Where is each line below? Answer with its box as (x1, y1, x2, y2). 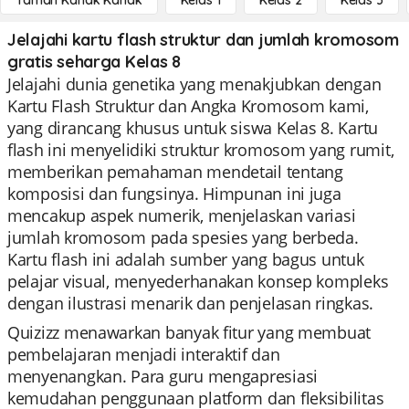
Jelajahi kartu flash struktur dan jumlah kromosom (7, 29, 399, 50)
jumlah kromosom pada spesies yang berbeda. (7, 226, 359, 248)
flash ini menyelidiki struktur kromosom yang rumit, (7, 139, 394, 161)
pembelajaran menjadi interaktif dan (7, 343, 280, 365)
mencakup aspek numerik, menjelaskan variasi (7, 204, 356, 226)
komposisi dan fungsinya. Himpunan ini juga (7, 183, 341, 204)
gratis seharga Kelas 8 (7, 51, 182, 72)
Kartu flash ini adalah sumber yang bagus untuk (7, 248, 364, 270)
